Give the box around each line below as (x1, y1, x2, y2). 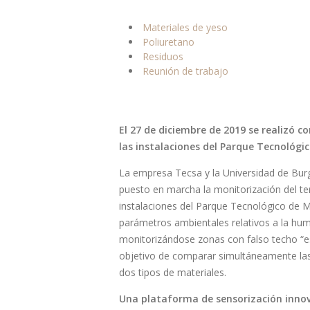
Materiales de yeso (143, 21, 228, 34)
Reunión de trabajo (143, 64, 228, 77)
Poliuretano (143, 35, 194, 48)
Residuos (143, 50, 183, 63)
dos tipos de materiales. (119, 266, 226, 279)
